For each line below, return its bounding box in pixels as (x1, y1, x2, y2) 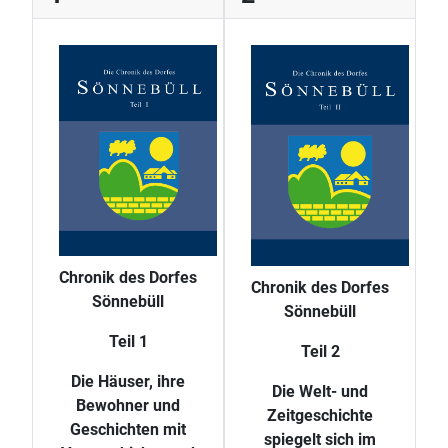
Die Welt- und (272, 382, 368, 402)
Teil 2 (300, 342, 340, 362)
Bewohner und (76, 395, 180, 415)
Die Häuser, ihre (71, 371, 185, 391)
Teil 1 (108, 331, 148, 351)
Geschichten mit (70, 419, 186, 439)
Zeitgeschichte (267, 406, 373, 426)
